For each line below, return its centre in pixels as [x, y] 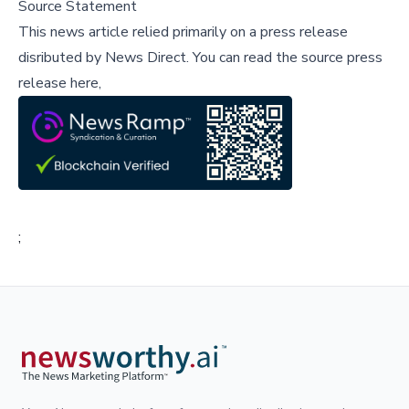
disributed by [62, 57]
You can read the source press [286, 57]
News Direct [146, 57]
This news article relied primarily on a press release [183, 31]
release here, [60, 83]
